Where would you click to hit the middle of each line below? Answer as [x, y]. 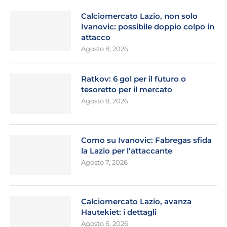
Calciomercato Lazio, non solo [139, 16]
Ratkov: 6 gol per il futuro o [134, 79]
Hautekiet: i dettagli [119, 212]
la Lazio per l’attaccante [127, 151]
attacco [96, 37]
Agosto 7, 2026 [104, 162]
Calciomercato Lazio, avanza [136, 202]
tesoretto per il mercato [127, 90]
